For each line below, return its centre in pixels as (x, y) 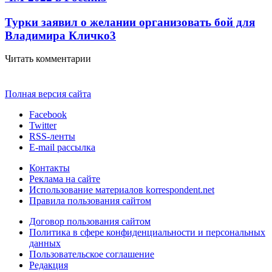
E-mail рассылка (62, 148)
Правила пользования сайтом (90, 201)
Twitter (43, 126)
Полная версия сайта (48, 94)
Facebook (48, 115)
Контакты (49, 168)
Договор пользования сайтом (90, 222)
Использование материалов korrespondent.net (122, 190)
